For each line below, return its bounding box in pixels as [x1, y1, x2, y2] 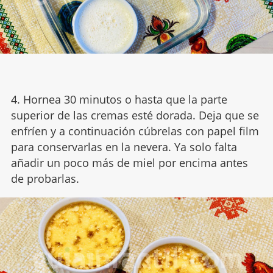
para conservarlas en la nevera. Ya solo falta [10, 139, 237, 154]
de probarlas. [10, 171, 79, 186]
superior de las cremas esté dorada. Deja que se [10, 107, 259, 122]
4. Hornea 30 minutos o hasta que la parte [10, 91, 227, 107]
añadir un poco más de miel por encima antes [10, 155, 248, 170]
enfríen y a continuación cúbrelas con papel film [10, 123, 259, 138]
